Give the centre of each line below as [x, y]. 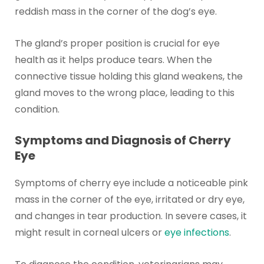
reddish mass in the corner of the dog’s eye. [115, 11]
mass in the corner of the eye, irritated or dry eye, [129, 200]
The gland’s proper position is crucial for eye [117, 43]
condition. [37, 109]
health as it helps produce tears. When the [113, 60]
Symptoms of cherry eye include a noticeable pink [131, 183]
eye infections [197, 233]
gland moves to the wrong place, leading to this [124, 93]
